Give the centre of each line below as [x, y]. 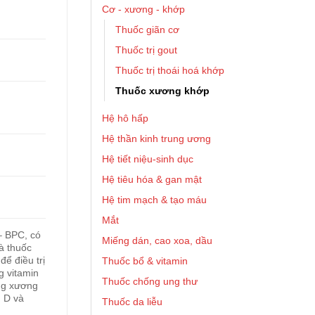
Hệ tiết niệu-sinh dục [148, 159]
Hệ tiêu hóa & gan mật [152, 179]
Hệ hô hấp [125, 118]
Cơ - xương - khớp [143, 9]
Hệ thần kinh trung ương [156, 139]
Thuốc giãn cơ [147, 30]
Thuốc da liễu [132, 302]
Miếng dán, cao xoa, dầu [157, 240]
